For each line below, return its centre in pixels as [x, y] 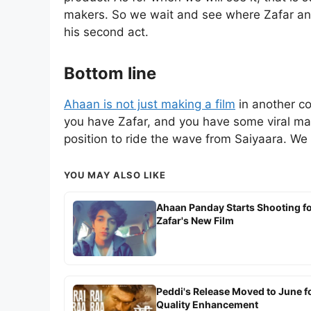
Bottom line [110, 73]
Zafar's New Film [195, 221]
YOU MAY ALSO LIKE [115, 175]
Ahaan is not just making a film [150, 104]
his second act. [106, 32]
